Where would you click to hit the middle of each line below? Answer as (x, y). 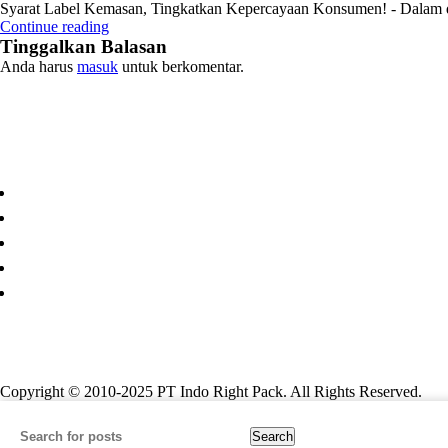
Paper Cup (48, 333)
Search (272, 436)
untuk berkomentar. (181, 66)
